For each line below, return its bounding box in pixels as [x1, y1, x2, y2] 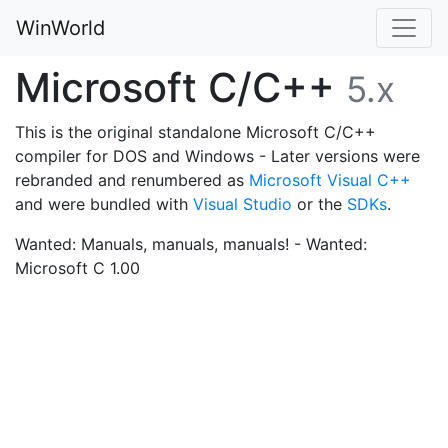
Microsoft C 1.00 [15, 258, 140, 278]
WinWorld [16, 16, 105, 40]
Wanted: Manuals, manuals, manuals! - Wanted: [15, 234, 367, 254]
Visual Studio [193, 194, 292, 214]
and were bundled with [15, 194, 193, 214]
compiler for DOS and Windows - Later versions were [15, 146, 420, 166]
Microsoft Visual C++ [249, 170, 411, 190]
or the [292, 194, 347, 214]
